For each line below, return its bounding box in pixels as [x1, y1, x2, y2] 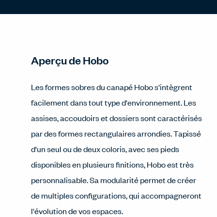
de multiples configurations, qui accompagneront [31, 190, 201, 201]
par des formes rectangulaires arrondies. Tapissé [31, 128, 201, 139]
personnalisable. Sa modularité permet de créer [31, 174, 196, 185]
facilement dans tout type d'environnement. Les [31, 97, 196, 108]
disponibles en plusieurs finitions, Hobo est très [31, 159, 194, 170]
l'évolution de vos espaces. [31, 205, 123, 216]
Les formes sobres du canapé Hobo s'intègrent [31, 81, 192, 92]
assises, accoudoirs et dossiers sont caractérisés [31, 112, 202, 123]
